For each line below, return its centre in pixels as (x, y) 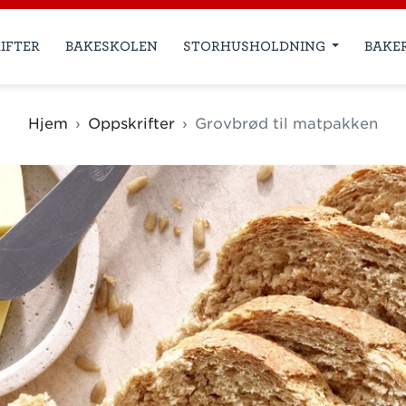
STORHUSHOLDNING (256, 46)
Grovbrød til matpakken (286, 123)
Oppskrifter (131, 123)
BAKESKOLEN (111, 46)
